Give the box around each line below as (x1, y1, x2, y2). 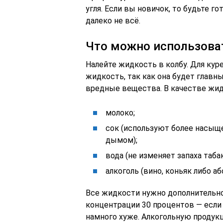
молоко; (106, 108, 135, 117)
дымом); (106, 135, 137, 145)
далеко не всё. (86, 16, 140, 25)
